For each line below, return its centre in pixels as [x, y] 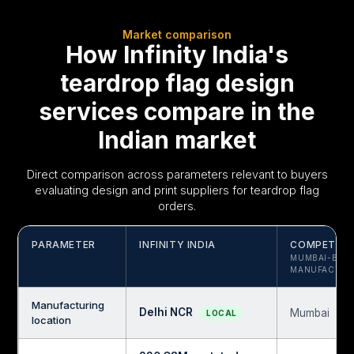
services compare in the [177, 111]
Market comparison [177, 34]
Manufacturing [68, 305]
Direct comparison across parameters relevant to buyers [177, 174]
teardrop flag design [177, 83]
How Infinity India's [177, 54]
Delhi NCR [168, 313]
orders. [177, 205]
